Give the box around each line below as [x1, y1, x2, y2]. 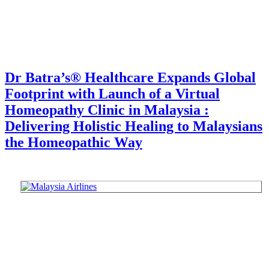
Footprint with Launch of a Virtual [5, 85, 220, 101]
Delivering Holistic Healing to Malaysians [5, 118, 262, 134]
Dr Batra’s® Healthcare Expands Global [5, 69, 256, 85]
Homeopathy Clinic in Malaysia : [5, 101, 209, 118]
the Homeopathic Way [5, 134, 142, 150]
